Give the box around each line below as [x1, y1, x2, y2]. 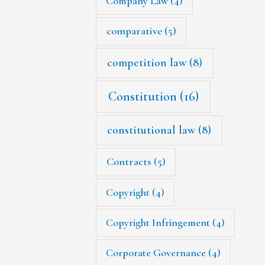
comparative [106, 24, 162, 38]
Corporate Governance [106, 245, 206, 259]
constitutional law [106, 123, 195, 138]
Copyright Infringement [106, 215, 211, 229]
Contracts [106, 155, 151, 169]
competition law [106, 55, 186, 70]
